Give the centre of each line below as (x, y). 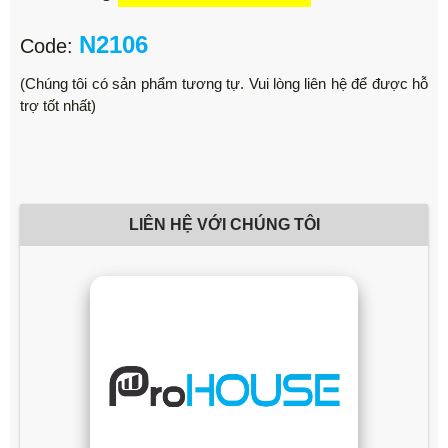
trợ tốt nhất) (58, 105)
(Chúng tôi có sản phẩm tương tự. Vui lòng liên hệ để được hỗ (224, 83)
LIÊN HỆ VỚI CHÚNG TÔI (224, 224)
